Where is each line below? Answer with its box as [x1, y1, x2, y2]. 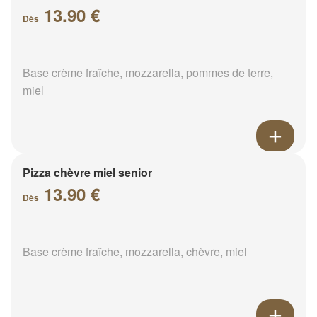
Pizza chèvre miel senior [23, 163, 152, 180]
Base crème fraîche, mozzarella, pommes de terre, [23, 64, 273, 81]
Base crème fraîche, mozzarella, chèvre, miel [23, 243, 247, 260]
